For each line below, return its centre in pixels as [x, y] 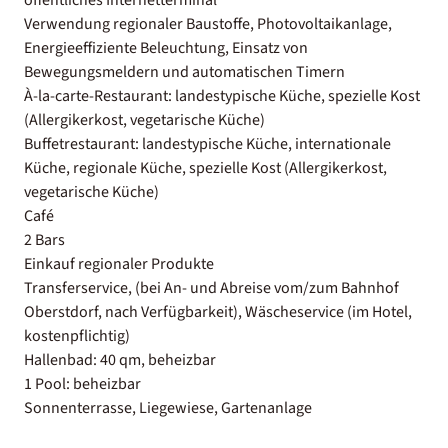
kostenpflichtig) [77, 335]
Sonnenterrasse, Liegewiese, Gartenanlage [168, 407]
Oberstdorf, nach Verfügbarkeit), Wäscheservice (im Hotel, [218, 311]
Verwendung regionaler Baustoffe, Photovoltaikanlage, [208, 23]
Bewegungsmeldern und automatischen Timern [184, 71]
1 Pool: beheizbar [82, 383]
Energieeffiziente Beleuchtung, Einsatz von [166, 47]
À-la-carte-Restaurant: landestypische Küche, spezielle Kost [222, 95]
